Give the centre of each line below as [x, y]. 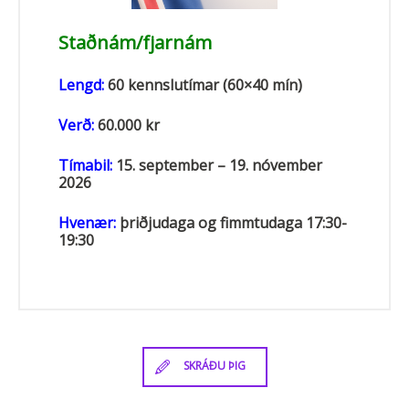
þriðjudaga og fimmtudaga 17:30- [231, 223]
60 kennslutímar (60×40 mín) [203, 85]
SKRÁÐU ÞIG [214, 366]
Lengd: [81, 85]
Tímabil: [85, 165]
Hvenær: [87, 223]
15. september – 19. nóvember [217, 165]
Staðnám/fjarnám [135, 42]
